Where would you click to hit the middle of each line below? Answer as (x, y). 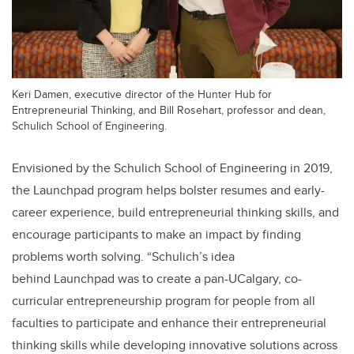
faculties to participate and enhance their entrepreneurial (169, 322)
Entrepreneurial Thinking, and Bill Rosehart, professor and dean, (169, 109)
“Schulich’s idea (189, 256)
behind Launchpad (63, 278)
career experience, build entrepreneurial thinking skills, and (175, 212)
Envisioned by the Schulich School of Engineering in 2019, (172, 168)
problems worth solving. (78, 256)
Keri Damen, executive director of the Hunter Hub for (142, 93)
